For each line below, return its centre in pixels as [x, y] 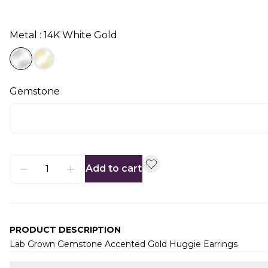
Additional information [62, 258]
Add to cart [114, 168]
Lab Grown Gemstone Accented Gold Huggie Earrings [125, 244]
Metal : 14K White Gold [63, 35]
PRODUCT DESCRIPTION [65, 230]
